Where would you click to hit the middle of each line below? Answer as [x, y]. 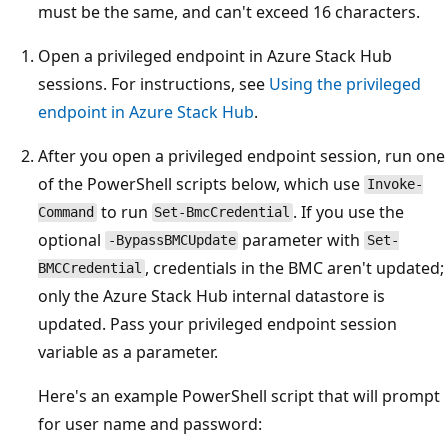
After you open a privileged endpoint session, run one [241, 155]
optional [71, 239]
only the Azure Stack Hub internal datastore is [211, 295]
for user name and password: [150, 423]
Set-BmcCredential [222, 212]
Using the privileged [345, 83]
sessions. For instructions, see [153, 83]
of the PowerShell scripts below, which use [201, 183]
